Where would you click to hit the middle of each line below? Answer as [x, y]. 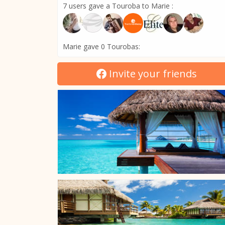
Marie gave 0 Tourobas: [101, 46]
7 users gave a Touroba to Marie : [118, 6]
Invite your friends [152, 74]
